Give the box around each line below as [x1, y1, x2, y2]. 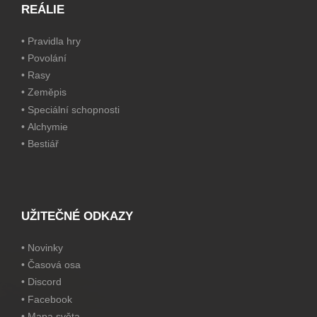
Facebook [28, 293, 72, 305]
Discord [28, 276, 62, 288]
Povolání [28, 52, 67, 64]
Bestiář [28, 137, 59, 149]
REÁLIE [21, 3, 64, 16]
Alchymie [28, 120, 68, 132]
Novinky [28, 242, 63, 254]
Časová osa [28, 259, 81, 271]
